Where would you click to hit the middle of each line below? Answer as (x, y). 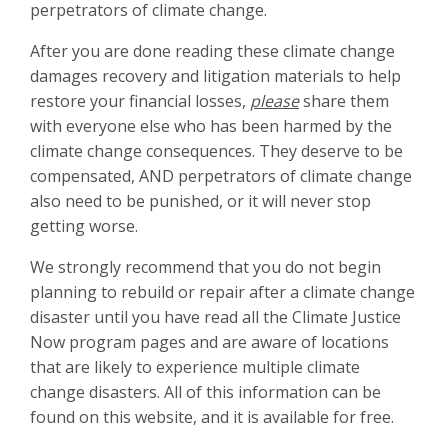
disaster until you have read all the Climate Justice (215, 316)
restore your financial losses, (140, 100)
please (274, 100)
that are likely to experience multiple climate (195, 366)
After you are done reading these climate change (212, 50)
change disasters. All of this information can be (205, 391)
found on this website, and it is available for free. (212, 416)
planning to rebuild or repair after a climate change (222, 291)
